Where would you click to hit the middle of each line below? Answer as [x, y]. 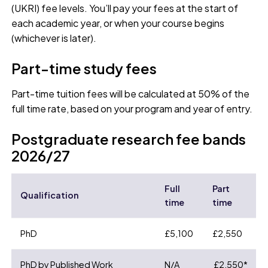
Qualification [49, 195]
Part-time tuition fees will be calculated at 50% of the [131, 94]
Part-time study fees [84, 68]
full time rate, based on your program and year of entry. [132, 109]
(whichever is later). [54, 38]
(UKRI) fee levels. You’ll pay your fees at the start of [125, 8]
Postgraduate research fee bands [129, 139]
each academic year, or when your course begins [118, 23]
